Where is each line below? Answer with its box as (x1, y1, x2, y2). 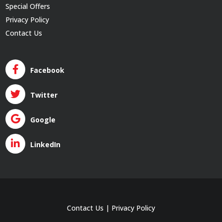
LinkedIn (30, 140, 61, 149)
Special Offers (5, 1, 51, 11)
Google (30, 115, 56, 124)
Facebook (30, 65, 65, 75)
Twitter (30, 90, 58, 100)
